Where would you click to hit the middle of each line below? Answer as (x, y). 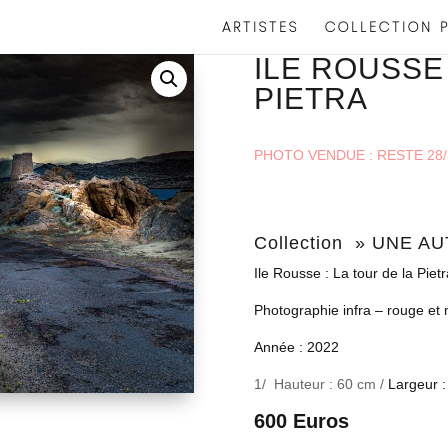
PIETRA (310, 98)
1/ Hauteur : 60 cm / (320, 383)
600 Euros (301, 420)
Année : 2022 (296, 346)
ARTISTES (260, 27)
